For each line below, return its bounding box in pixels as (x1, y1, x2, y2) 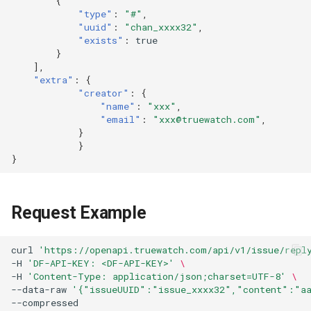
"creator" (78, 86, 129, 99)
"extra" (33, 73, 74, 86)
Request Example (11, 203, 146, 223)
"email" (100, 112, 141, 126)
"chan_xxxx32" (124, 20, 198, 33)
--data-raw (11, 283, 67, 296)
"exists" (78, 33, 124, 47)
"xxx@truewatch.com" (153, 112, 261, 126)
